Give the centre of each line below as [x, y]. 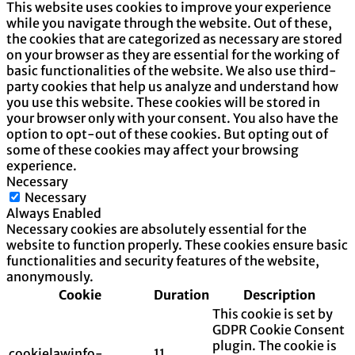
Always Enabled [54, 213]
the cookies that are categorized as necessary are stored [174, 38]
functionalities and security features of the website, [163, 260]
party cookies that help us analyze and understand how [172, 86]
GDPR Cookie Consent [279, 329]
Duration [181, 294]
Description [279, 294]
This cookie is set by [273, 313]
